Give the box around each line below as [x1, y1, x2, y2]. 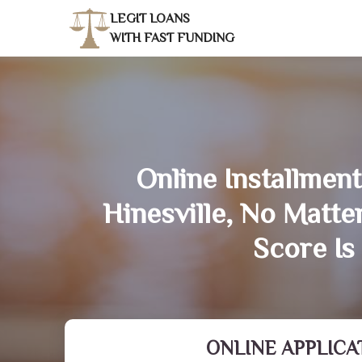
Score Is [253, 232, 355, 264]
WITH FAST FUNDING [110, 31, 234, 45]
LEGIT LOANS [110, 11, 190, 26]
